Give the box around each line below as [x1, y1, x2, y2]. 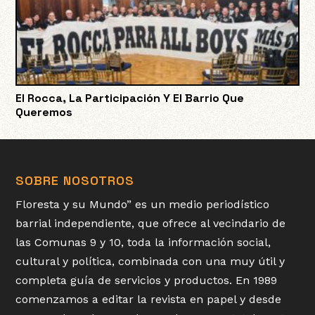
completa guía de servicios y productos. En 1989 [15, 274, 278, 288]
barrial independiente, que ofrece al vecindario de [15, 217, 286, 231]
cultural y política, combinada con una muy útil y [15, 255, 285, 269]
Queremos [15, 104, 73, 120]
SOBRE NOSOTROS [15, 172, 135, 189]
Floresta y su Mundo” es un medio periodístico [15, 198, 270, 212]
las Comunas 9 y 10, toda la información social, [15, 236, 271, 250]
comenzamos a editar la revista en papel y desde [15, 292, 282, 307]
